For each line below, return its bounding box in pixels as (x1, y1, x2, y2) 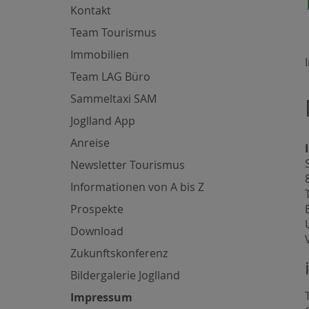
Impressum (70, 289, 132, 305)
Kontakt (70, 2, 111, 18)
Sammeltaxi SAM (70, 90, 157, 106)
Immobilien (70, 46, 129, 62)
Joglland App (70, 112, 135, 128)
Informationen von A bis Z (70, 179, 204, 195)
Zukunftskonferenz (70, 245, 168, 261)
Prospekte (70, 201, 123, 217)
